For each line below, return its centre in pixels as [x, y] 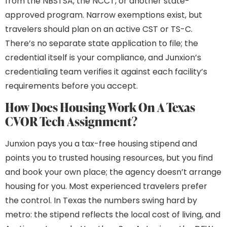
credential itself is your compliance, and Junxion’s [103, 57]
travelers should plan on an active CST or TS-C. [99, 29]
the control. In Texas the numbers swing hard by [101, 201]
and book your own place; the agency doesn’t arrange [113, 172]
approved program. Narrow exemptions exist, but [104, 15]
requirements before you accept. [71, 86]
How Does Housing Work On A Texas [100, 107]
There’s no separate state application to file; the [102, 43]
